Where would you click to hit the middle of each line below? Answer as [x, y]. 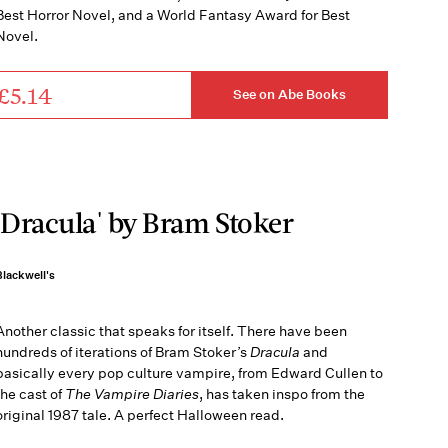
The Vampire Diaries [131, 393]
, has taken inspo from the [281, 393]
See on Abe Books [290, 95]
